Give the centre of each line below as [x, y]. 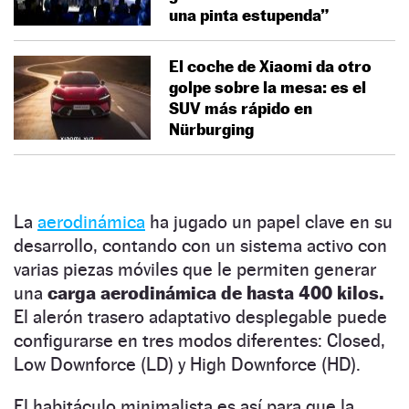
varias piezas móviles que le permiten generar [195, 269]
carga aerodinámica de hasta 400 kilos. [215, 293]
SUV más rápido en [241, 108]
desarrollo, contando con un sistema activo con [200, 245]
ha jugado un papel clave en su [269, 221]
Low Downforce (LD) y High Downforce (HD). [187, 364]
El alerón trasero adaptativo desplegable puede [200, 316]
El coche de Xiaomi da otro [270, 66]
